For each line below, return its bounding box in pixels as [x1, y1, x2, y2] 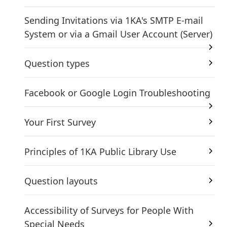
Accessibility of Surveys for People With [24, 204, 194, 216]
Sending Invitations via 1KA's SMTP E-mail [24, 14, 203, 26]
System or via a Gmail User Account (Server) [24, 28, 212, 40]
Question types [24, 57, 90, 69]
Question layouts [24, 175, 98, 187]
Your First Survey [24, 116, 96, 128]
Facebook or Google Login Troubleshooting [24, 87, 210, 99]
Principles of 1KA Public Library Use [24, 145, 176, 158]
